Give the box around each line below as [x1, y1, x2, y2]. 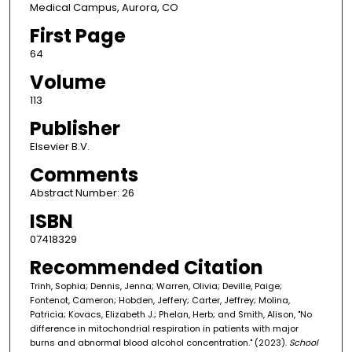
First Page [29, 23, 126, 49]
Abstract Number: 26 [29, 185, 134, 201]
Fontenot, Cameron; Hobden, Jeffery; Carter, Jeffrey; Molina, [29, 294, 290, 307]
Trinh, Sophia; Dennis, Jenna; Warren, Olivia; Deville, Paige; [29, 280, 282, 293]
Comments [29, 162, 138, 189]
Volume [29, 69, 106, 96]
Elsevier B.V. [29, 139, 90, 155]
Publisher [29, 115, 120, 142]
